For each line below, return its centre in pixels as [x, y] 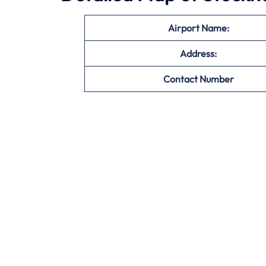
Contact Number [198, 79]
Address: [198, 53]
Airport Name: [198, 28]
